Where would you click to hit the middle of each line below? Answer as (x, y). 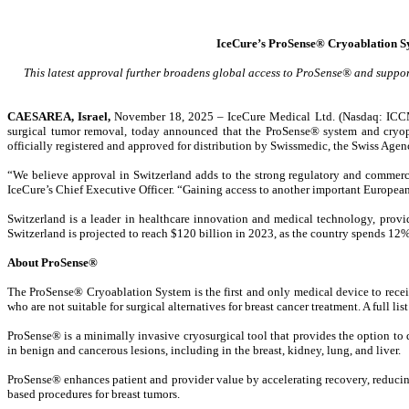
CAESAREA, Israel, (59, 116)
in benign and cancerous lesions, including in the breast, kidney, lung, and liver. (204, 350)
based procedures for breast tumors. (94, 394)
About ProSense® (52, 262)
